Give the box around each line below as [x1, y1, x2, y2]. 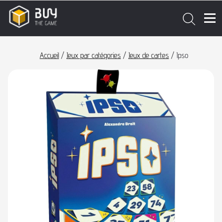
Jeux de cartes [128, 51, 169, 60]
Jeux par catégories [66, 51, 121, 60]
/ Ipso [169, 51, 188, 60]
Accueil [40, 51, 59, 60]
